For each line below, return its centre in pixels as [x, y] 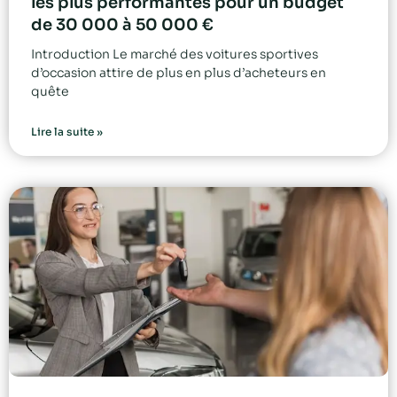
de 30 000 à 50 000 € [122, 25]
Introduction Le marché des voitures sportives [175, 54]
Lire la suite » [67, 132]
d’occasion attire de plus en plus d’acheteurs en [179, 73]
